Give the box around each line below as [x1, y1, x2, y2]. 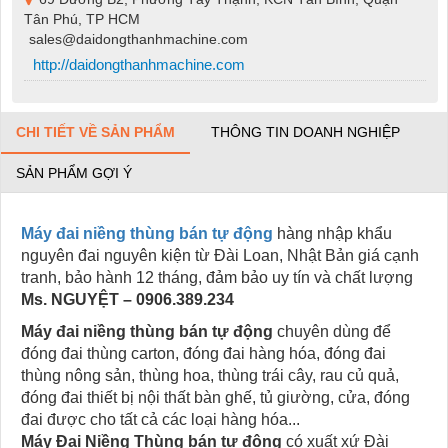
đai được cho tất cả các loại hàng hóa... [21, 411, 300, 429]
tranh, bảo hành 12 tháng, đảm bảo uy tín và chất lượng [21, 269, 417, 287]
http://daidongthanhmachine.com [28, 56, 245, 74]
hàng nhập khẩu [277, 225, 392, 243]
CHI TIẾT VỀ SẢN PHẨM [16, 124, 175, 141]
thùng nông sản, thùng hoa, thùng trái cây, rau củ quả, [21, 367, 399, 385]
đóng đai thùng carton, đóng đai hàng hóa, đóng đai [21, 345, 386, 363]
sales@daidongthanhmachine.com [28, 31, 248, 48]
